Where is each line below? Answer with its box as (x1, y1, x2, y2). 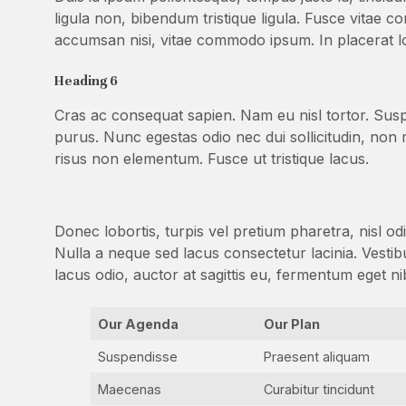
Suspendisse (98, 349, 179, 364)
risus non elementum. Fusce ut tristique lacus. (54, 150, 369, 168)
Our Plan (264, 316, 321, 332)
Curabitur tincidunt (264, 382, 375, 397)
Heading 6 (54, 72, 118, 89)
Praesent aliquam (264, 349, 371, 364)
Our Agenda (98, 316, 179, 332)
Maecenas (98, 382, 162, 397)
